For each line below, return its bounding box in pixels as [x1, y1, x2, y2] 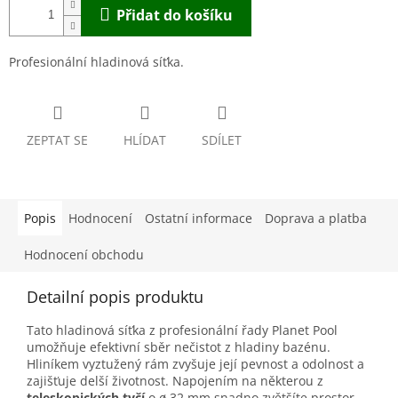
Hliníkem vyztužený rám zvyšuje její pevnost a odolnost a [27, 355, 364, 373]
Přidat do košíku [116, 5, 233, 26]
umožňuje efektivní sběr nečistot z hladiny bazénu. [27, 338, 330, 356]
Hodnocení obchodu [24, 246, 144, 264]
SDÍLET [202, 131, 242, 149]
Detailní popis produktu [27, 286, 203, 308]
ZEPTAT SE [27, 131, 88, 149]
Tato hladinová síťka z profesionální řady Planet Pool [27, 322, 338, 339]
